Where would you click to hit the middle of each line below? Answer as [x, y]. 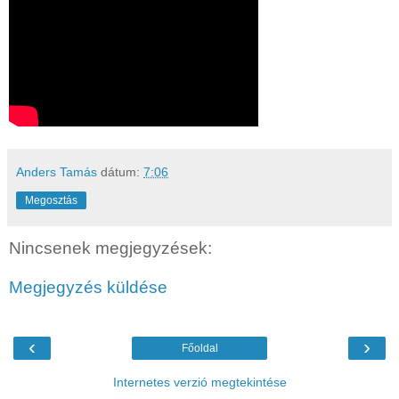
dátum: [122, 172]
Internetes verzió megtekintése [199, 383]
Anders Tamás [57, 172]
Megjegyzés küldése [88, 287]
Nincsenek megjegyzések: [110, 248]
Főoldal [199, 349]
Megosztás [51, 201]
